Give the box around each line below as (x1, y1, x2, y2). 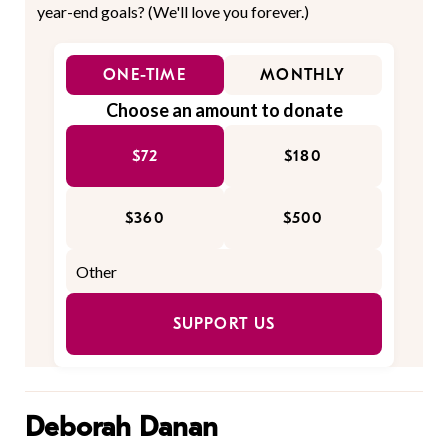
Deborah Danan (25, 411, 218, 444)
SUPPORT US (172, 315, 276, 334)
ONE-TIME (103, 66, 187, 85)
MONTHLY (260, 66, 346, 85)
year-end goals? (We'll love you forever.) (37, 2, 309, 22)
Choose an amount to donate (105, 99, 343, 122)
